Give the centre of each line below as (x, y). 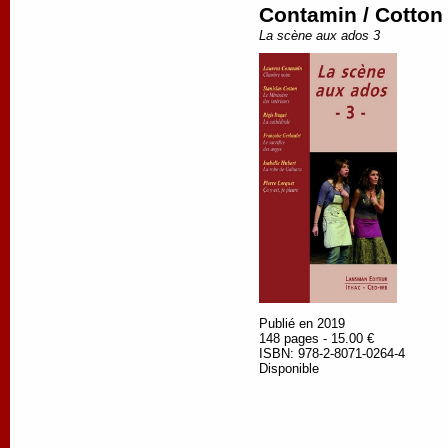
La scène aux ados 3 (319, 35)
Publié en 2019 (302, 323)
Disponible (289, 368)
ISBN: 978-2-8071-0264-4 (332, 353)
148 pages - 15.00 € (316, 338)
